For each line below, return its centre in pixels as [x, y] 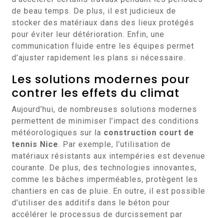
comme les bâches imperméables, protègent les [105, 179]
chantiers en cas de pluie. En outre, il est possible [109, 191]
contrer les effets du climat [96, 93]
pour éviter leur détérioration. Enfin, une [88, 34]
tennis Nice [35, 144]
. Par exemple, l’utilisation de [115, 144]
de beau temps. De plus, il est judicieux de [94, 11]
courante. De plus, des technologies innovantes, [104, 168]
